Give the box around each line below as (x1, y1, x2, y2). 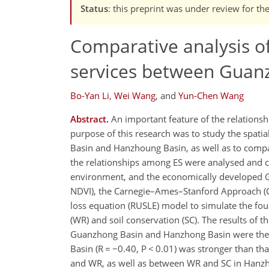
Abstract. (70, 113, 109, 125)
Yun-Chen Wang (178, 89, 244, 102)
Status (80, 2, 108, 14)
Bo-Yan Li (70, 89, 109, 102)
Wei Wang (114, 89, 156, 102)
